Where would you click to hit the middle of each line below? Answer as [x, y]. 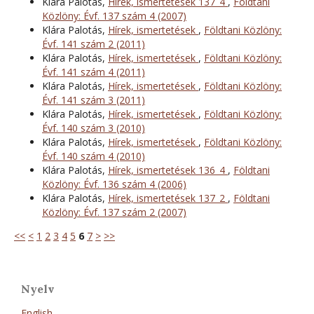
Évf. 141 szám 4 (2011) [94, 71]
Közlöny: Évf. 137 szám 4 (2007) [114, 15]
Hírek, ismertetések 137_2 [168, 198]
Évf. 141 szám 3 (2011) [94, 100]
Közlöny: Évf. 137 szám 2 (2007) [114, 212]
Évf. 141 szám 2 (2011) [94, 43]
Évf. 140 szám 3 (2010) [94, 128]
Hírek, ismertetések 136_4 [168, 170]
